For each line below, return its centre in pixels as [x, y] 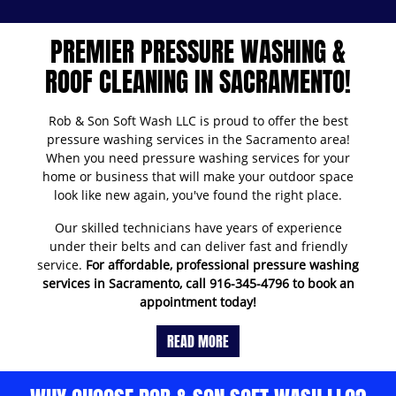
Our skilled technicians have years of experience [198, 227]
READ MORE [198, 341]
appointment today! [198, 301]
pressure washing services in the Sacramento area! [198, 139]
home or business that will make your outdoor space [198, 176]
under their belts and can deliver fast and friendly [198, 246]
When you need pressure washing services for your [198, 157]
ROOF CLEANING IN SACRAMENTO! [198, 81]
